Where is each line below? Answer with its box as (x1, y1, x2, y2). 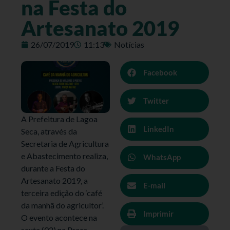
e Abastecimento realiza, (21, 150, 108, 161)
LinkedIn (143, 124, 174, 134)
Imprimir (143, 209, 174, 219)
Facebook (143, 68, 177, 78)
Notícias (114, 39, 145, 49)
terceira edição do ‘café (21, 187, 103, 198)
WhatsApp (143, 152, 181, 162)
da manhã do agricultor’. (21, 200, 104, 210)
